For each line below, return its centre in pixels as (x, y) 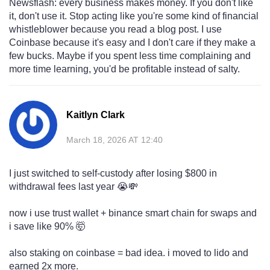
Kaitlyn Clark (96, 115)
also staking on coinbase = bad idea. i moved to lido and (129, 253)
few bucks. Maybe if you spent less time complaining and (130, 56)
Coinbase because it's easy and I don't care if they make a (132, 43)
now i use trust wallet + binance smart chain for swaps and (133, 213)
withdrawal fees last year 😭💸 (74, 187)
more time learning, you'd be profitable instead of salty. (124, 69)
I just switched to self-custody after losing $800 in (113, 174)
